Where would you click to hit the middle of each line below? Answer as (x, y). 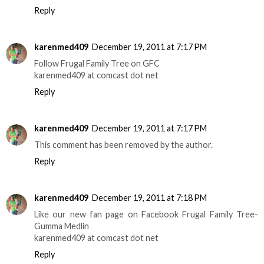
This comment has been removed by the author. (123, 145)
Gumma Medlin (62, 226)
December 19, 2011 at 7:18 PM (149, 198)
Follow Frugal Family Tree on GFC (97, 64)
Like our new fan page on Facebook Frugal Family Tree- (146, 214)
